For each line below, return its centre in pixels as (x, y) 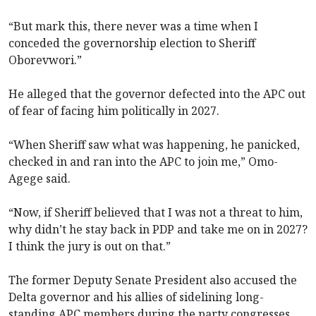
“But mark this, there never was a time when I (133, 26)
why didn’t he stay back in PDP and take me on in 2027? (158, 229)
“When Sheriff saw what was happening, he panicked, (154, 144)
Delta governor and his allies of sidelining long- (136, 297)
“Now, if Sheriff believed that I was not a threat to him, (156, 212)
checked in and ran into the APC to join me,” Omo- (143, 161)
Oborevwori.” (45, 60)
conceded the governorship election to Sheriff (132, 43)
